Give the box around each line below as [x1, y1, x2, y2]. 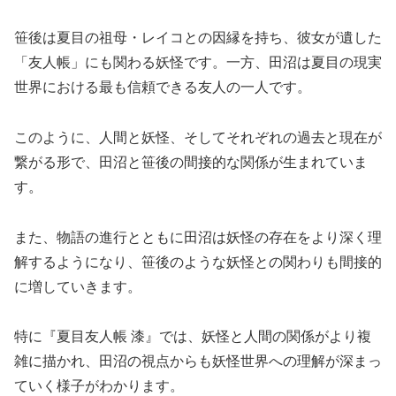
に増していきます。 [14, 278, 141, 294]
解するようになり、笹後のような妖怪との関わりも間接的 [14, 254, 382, 270]
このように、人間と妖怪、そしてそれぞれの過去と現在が [14, 129, 382, 145]
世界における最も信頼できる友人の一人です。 [14, 79, 311, 95]
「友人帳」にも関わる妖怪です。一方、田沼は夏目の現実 [14, 54, 382, 70]
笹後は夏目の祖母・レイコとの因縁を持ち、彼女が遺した [14, 29, 382, 45]
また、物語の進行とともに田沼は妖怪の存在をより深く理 [14, 229, 382, 245]
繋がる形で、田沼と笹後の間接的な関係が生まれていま [14, 154, 368, 170]
